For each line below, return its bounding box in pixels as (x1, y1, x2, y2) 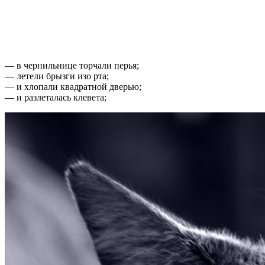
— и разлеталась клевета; (5, 92, 106, 102)
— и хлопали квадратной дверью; (5, 81, 141, 92)
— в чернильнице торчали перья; (5, 60, 139, 70)
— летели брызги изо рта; (5, 70, 109, 81)
